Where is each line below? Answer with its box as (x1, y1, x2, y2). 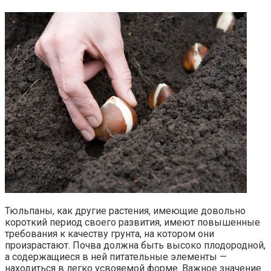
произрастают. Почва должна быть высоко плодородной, (5, 239, 266, 251)
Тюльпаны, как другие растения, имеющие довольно (5, 204, 246, 217)
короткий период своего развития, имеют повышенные (5, 216, 260, 228)
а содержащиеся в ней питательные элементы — (5, 250, 227, 263)
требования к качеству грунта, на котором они (5, 227, 214, 240)
